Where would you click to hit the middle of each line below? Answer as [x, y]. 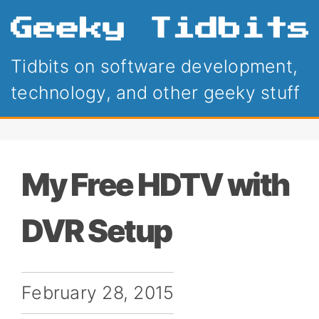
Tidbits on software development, [154, 66]
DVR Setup [96, 231]
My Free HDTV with [155, 185]
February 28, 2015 [98, 293]
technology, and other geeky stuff [156, 93]
